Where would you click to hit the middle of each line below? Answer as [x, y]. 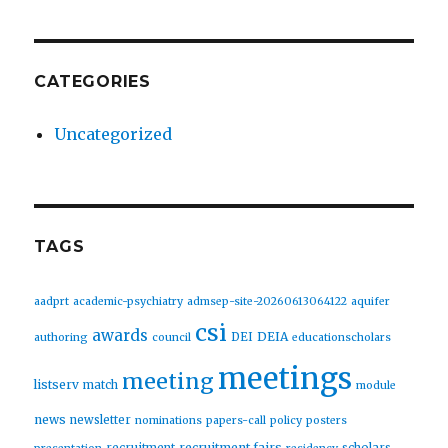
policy [286, 421]
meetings [285, 379]
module [376, 386]
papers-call [236, 421]
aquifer [371, 302]
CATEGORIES [92, 82]
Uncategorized [113, 134]
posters [327, 421]
